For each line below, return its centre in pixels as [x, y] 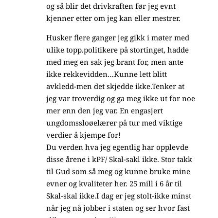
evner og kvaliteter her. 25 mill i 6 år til [114, 183]
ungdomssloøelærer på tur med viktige [114, 123]
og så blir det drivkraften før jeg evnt [111, 6]
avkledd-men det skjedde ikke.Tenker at [115, 86]
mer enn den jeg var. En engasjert [104, 110]
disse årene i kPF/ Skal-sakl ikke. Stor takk [119, 159]
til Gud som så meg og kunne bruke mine [118, 171]
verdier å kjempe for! [83, 135]
